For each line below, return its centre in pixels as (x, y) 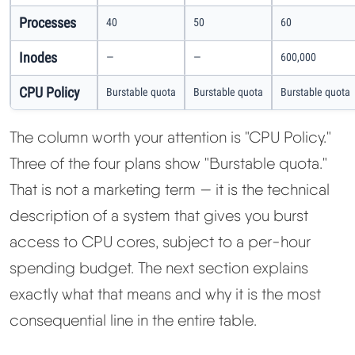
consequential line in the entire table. (133, 320)
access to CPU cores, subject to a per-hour (160, 241)
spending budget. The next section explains (159, 267)
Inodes (38, 57)
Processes (48, 23)
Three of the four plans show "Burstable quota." (168, 163)
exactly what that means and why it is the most (165, 294)
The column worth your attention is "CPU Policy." (170, 137)
